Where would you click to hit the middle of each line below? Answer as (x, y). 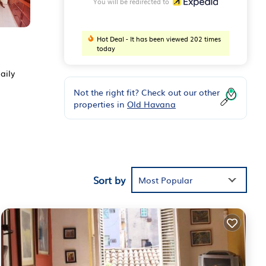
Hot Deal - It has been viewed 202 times (159, 38)
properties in (100, 104)
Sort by (109, 180)
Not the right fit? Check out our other (147, 92)
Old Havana (151, 104)
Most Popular (165, 180)
